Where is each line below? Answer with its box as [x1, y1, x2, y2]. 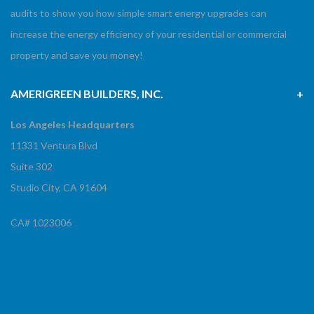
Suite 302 [11, 161, 53, 173]
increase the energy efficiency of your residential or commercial [11, 28, 287, 41]
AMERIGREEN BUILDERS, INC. [11, 87, 163, 101]
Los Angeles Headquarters [11, 118, 135, 131]
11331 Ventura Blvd [11, 139, 97, 152]
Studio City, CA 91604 [11, 182, 107, 194]
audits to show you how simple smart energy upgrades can [11, 7, 266, 20]
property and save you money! [11, 49, 143, 62]
